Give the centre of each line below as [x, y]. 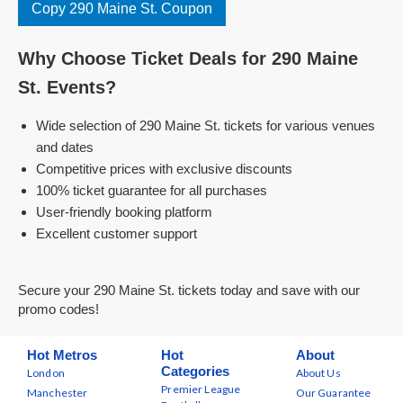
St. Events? [67, 87]
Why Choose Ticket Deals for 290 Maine [188, 58]
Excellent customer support [116, 233]
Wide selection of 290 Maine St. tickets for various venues [206, 125]
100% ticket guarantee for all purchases [152, 190]
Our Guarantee [333, 393]
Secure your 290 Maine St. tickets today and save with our [189, 290]
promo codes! [58, 309]
